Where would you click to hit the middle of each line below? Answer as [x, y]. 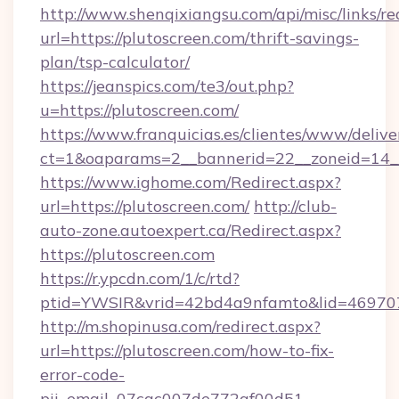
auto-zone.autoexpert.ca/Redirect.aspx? [191, 230]
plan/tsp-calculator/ [115, 62]
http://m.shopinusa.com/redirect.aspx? [180, 326]
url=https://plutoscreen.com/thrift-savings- [199, 38]
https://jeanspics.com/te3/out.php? [167, 86]
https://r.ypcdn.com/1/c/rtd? [140, 278]
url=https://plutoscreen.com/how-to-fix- [187, 350]
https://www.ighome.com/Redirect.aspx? [191, 182]
